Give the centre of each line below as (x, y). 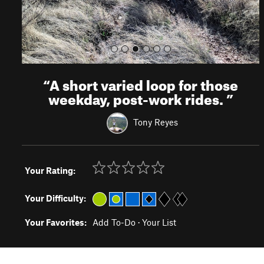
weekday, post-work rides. (137, 97)
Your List (159, 222)
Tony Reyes (155, 122)
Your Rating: (50, 170)
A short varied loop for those (144, 83)
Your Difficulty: (55, 198)
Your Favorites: (56, 222)
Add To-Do (114, 222)
